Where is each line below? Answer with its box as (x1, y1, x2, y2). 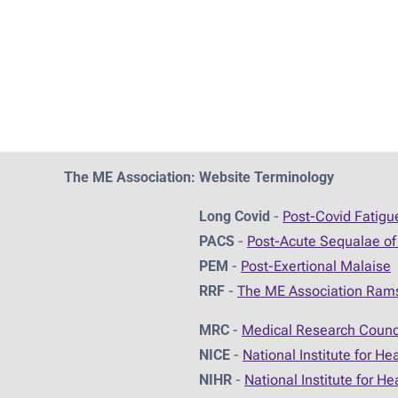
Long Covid (199, 208, 270, 226)
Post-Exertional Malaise (241, 258, 391, 275)
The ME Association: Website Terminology (64, 169, 334, 187)
